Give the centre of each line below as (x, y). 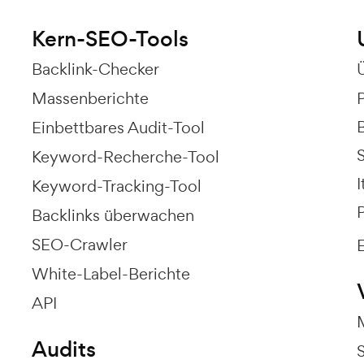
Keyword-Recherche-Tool (126, 156)
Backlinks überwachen (113, 215)
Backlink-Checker (95, 69)
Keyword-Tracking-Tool (117, 186)
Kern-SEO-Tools (110, 39)
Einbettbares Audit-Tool (118, 127)
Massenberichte (90, 98)
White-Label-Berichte (111, 273)
